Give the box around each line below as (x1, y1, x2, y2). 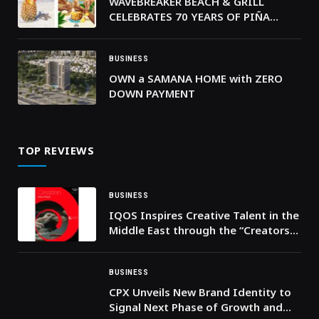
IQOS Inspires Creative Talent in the (109, 207, 299, 222)
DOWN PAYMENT (109, 85, 195, 100)
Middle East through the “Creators (109, 222, 290, 237)
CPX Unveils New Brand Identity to (109, 284, 291, 299)
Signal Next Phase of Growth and (109, 299, 283, 314)
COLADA (109, 23, 152, 38)
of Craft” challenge (109, 237, 209, 252)
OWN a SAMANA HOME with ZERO (109, 70, 283, 85)
